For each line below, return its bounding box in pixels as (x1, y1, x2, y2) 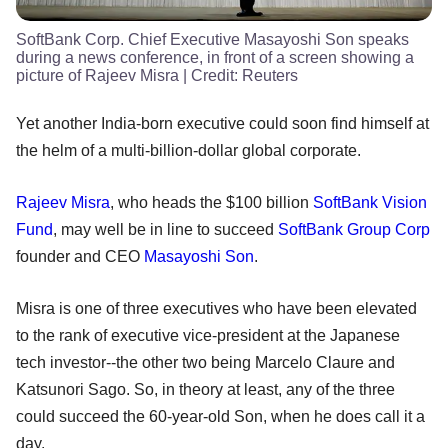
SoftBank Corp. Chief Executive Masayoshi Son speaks (16, 30, 409, 48)
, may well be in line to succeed (53, 220, 278, 238)
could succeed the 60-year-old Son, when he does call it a (16, 407, 425, 425)
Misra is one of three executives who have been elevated (16, 299, 417, 317)
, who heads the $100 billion (110, 193, 313, 211)
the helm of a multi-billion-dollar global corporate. (16, 141, 361, 159)
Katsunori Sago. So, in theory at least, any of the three (16, 380, 395, 398)
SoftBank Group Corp (278, 220, 430, 238)
